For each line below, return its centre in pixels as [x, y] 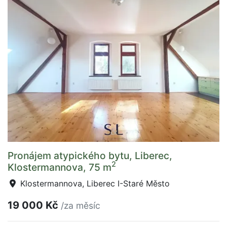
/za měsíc [81, 205]
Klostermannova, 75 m [60, 167]
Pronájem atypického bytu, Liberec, [90, 155]
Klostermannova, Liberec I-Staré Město [94, 183]
